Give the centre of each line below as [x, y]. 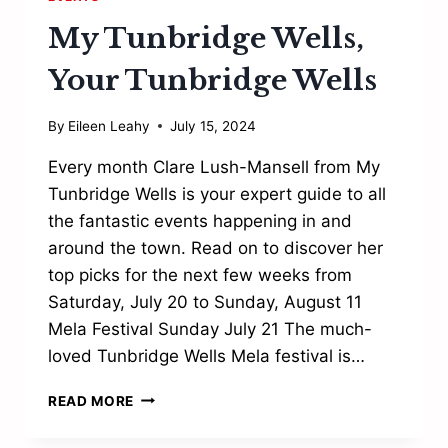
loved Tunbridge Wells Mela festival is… [206, 355]
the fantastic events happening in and [200, 220]
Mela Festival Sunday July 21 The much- [210, 328]
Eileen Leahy [109, 125]
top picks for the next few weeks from [200, 274]
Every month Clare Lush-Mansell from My [214, 166]
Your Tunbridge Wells [212, 80]
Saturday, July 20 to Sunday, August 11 [205, 301]
